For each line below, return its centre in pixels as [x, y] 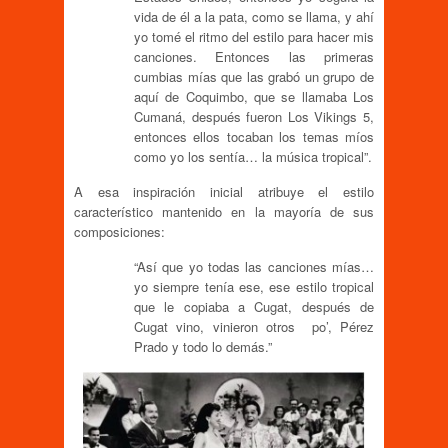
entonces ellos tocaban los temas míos [254, 137]
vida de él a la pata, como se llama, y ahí [254, 17]
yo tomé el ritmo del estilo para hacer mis [254, 37]
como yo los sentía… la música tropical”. [253, 157]
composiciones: [119, 232]
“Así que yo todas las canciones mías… [254, 267]
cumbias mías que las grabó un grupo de [254, 77]
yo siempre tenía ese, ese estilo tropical [254, 287]
